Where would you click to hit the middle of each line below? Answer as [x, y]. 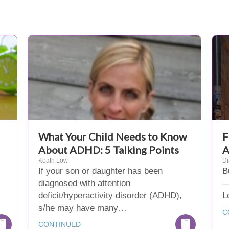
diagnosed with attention [84, 183]
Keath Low [53, 161]
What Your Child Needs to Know [112, 136]
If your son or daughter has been [100, 171]
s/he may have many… [82, 208]
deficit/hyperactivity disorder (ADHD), [110, 196]
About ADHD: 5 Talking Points [108, 150]
